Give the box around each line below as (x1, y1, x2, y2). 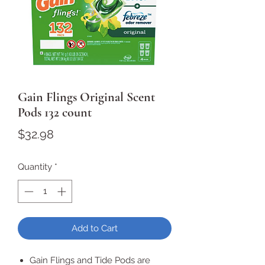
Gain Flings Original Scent (18, 89, 155, 105)
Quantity (18, 161, 52, 172)
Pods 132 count (18, 105, 92, 120)
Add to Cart (72, 222, 118, 234)
